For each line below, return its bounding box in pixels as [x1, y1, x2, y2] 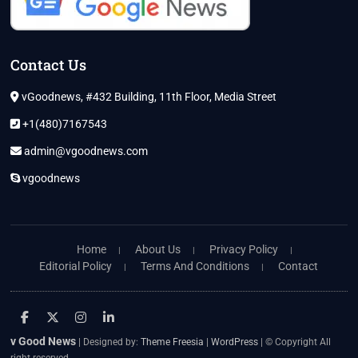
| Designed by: [76, 336, 141, 348]
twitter [45, 310, 113, 324]
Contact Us [10, 55, 87, 75]
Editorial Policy [39, 260, 113, 273]
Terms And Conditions [141, 260, 250, 273]
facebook [19, 310, 93, 324]
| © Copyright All [258, 336, 332, 348]
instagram [74, 310, 160, 324]
